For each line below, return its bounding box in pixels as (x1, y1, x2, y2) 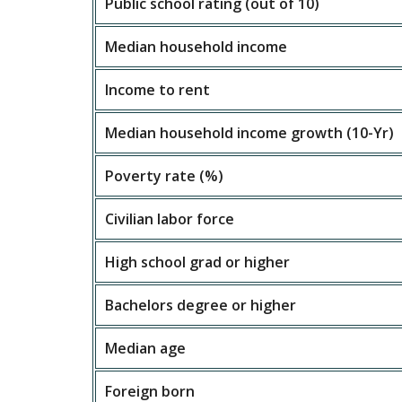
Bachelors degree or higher (105, 295, 297, 315)
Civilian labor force (105, 209, 235, 229)
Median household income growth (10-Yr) (105, 123, 395, 143)
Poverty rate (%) (105, 166, 224, 186)
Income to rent (105, 80, 211, 100)
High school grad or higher (105, 252, 291, 272)
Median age (105, 338, 187, 358)
